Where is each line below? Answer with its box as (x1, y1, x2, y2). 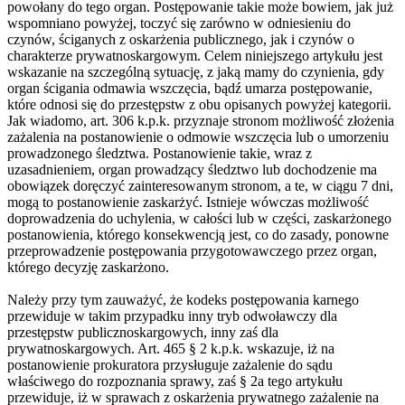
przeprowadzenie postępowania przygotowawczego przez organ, (7, 242, 377, 259)
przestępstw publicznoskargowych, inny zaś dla (7, 324, 278, 340)
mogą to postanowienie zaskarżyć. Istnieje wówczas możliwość (7, 193, 369, 210)
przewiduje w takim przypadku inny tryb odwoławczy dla (7, 307, 337, 324)
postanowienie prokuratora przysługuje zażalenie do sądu (7, 356, 333, 372)
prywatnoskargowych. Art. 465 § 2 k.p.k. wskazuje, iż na (7, 340, 334, 356)
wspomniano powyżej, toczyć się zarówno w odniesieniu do (7, 14, 351, 31)
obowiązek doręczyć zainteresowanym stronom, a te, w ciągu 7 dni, (7, 177, 393, 193)
